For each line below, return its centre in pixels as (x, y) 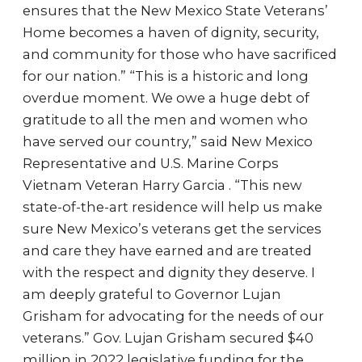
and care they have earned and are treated (167, 250)
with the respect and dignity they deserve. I (169, 272)
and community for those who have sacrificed (180, 54)
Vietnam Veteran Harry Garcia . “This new (162, 185)
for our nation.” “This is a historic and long (166, 76)
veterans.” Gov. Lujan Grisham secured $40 (168, 338)
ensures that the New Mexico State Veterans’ (175, 11)
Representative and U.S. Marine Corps (151, 163)
